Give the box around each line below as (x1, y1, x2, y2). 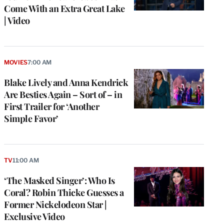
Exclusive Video (4, 210, 65, 222)
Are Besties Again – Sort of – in (4, 88, 122, 101)
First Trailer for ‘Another (4, 100, 99, 113)
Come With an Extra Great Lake (4, 2, 125, 15)
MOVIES (4, 58, 28, 66)
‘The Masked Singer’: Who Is (4, 174, 115, 186)
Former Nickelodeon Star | (4, 198, 107, 210)
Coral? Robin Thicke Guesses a (4, 186, 124, 198)
